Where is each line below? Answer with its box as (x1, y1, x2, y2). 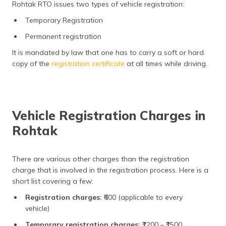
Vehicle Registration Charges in (12, 107, 205, 123)
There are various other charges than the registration (12, 154, 189, 163)
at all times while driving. (125, 59, 207, 68)
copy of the (12, 59, 51, 68)
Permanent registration (25, 32, 101, 41)
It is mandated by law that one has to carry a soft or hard (12, 48, 204, 57)
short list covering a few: (12, 177, 95, 186)
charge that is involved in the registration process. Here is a (12, 165, 208, 175)
